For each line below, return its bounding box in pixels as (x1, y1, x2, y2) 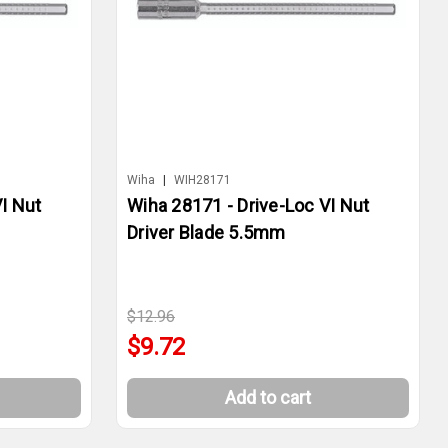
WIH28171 (174, 172, 231, 187)
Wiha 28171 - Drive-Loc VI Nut (127, 194, 370, 216)
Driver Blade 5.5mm (127, 221, 286, 243)
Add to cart (225, 386, 311, 408)
